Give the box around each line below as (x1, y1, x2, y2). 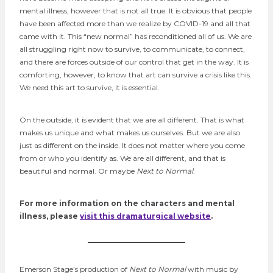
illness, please (19, 211, 80, 221)
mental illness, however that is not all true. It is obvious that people (19, 5, 252, 15)
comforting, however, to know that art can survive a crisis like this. (19, 69, 252, 79)
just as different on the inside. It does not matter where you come (19, 140, 245, 150)
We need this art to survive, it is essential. (19, 82, 160, 92)
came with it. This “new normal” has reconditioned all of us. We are (19, 31, 252, 41)
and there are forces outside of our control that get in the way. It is (19, 57, 249, 66)
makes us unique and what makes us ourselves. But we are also (19, 127, 240, 137)
